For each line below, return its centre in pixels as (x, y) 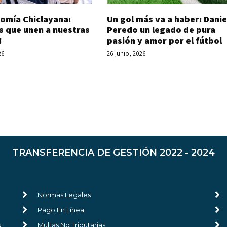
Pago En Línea (61, 210)
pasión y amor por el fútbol (164, 40)
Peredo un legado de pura (161, 29)
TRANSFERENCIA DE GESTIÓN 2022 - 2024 (113, 153)
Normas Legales (64, 194)
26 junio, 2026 (126, 53)
